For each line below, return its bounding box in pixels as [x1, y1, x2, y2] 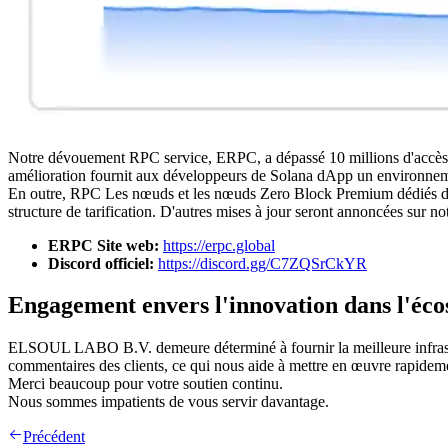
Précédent [23, 428, 85, 446]
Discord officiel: [48, 254, 154, 272]
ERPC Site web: [48, 236, 159, 254]
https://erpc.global [163, 236, 275, 254]
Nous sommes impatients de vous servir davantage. [8, 393, 329, 411]
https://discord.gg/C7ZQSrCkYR [158, 254, 367, 272]
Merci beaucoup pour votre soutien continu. [8, 375, 283, 393]
